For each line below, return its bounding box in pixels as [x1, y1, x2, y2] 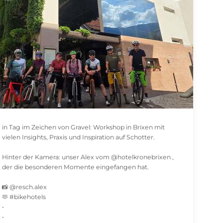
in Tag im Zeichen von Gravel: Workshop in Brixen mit [2, 123, 165, 131]
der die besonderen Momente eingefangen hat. [2, 163, 149, 171]
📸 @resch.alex [2, 183, 47, 191]
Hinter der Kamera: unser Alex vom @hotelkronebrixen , [2, 153, 174, 161]
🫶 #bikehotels [2, 193, 46, 201]
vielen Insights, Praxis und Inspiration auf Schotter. [2, 133, 155, 141]
